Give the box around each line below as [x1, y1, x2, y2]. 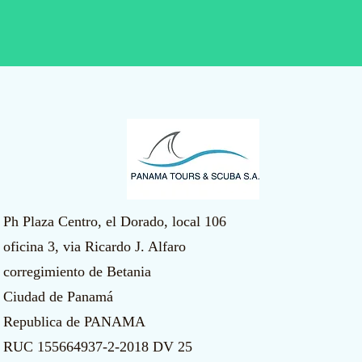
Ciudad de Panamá [3, 288, 113, 305]
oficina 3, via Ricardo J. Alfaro [3, 238, 186, 255]
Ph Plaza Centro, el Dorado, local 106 [3, 213, 226, 229]
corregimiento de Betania [3, 263, 151, 280]
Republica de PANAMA [3, 314, 145, 330]
